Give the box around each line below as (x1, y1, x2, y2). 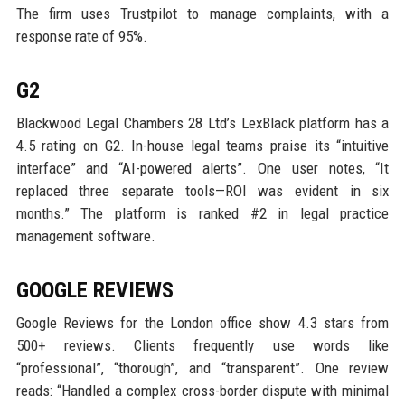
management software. (15, 226, 155, 245)
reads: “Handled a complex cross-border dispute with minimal (15, 381, 390, 400)
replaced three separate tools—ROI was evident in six (15, 181, 390, 200)
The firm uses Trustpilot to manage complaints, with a (15, 4, 390, 23)
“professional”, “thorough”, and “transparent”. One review (15, 358, 390, 377)
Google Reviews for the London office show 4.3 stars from (15, 313, 390, 332)
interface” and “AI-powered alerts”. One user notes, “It (15, 158, 390, 177)
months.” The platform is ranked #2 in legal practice (15, 203, 390, 222)
